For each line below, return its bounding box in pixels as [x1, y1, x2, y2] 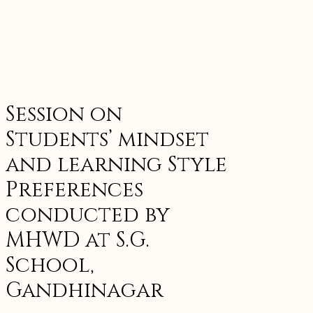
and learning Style [6, 151, 227, 180]
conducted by [6, 201, 170, 230]
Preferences [6, 176, 143, 205]
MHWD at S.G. [6, 226, 150, 255]
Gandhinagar [6, 277, 163, 305]
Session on [6, 101, 122, 129]
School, [6, 252, 94, 280]
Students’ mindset [6, 126, 209, 154]
